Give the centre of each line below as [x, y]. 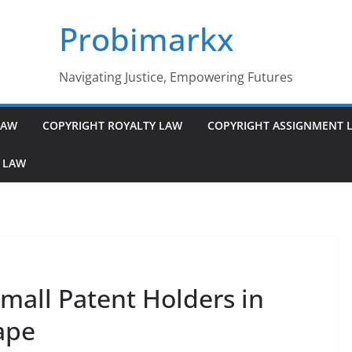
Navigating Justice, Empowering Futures [176, 77]
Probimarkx [146, 39]
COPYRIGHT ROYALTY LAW [112, 125]
